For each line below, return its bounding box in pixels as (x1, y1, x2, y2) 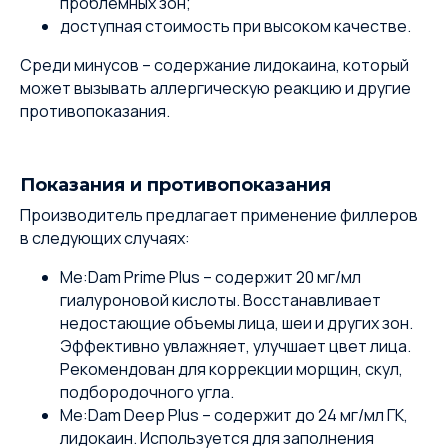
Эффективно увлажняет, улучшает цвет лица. (60, 335, 411, 357)
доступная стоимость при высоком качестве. (60, 15, 411, 37)
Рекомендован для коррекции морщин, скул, (60, 358, 403, 380)
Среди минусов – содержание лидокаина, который (20, 54, 409, 76)
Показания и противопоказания (20, 174, 331, 196)
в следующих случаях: (20, 227, 190, 249)
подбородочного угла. (60, 381, 234, 403)
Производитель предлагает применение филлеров (20, 204, 418, 226)
